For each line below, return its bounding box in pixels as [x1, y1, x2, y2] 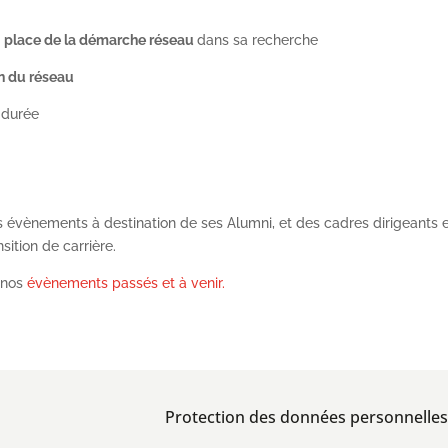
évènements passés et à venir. [27, 275, 226, 292]
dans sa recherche [197, 32, 319, 49]
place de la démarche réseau [4, 32, 198, 49]
